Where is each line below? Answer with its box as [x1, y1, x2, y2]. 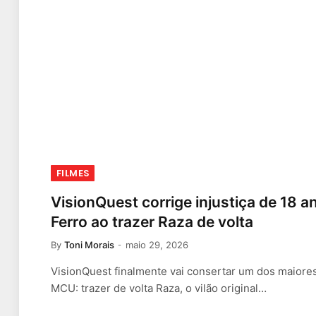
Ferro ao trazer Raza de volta [51, 213, 253, 231]
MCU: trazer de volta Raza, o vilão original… [51, 281, 267, 296]
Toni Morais [64, 239, 114, 251]
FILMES [56, 166, 90, 181]
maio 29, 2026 [126, 239, 188, 251]
